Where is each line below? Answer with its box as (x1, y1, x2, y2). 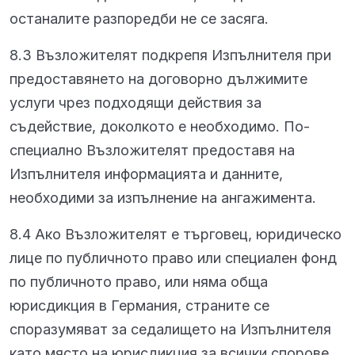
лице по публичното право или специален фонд (10, 250, 337, 266)
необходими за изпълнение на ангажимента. (10, 189, 316, 206)
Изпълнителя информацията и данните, (10, 166, 283, 182)
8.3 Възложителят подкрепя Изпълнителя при (10, 47, 331, 63)
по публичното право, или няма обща (10, 273, 268, 290)
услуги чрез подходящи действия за (10, 94, 261, 111)
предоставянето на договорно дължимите (10, 71, 307, 87)
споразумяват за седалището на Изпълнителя (10, 321, 331, 338)
